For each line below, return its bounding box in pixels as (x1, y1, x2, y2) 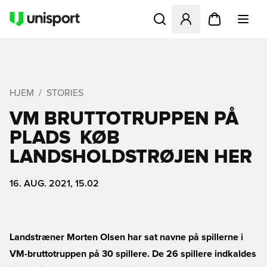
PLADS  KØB (10, 129, 120, 148)
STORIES (46, 88, 83, 98)
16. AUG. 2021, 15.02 (10, 179, 99, 188)
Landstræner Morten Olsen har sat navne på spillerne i (10, 232, 243, 242)
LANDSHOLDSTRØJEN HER (10, 148, 252, 167)
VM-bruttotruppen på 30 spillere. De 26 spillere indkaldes (10, 249, 256, 259)
